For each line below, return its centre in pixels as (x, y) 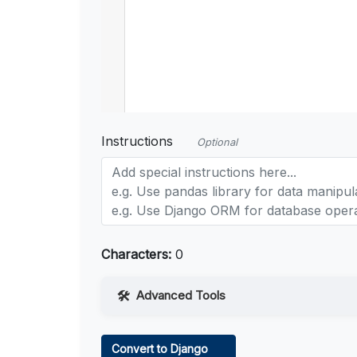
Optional (217, 143)
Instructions (137, 141)
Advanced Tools (181, 296)
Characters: (136, 255)
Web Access (163, 331)
